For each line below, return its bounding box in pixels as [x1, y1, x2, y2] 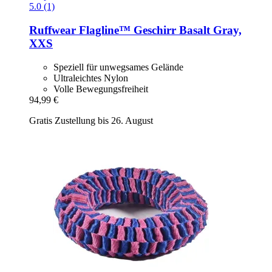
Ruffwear [29, 24, 76, 37]
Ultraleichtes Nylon [53, 72, 128, 83]
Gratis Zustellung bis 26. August [29, 115, 153, 126]
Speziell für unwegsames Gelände [53, 61, 183, 72]
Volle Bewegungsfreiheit [53, 83, 148, 94]
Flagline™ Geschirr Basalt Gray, [76, 24, 242, 37]
